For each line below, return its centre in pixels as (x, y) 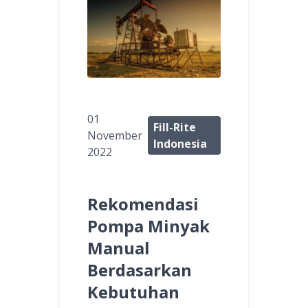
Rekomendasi (143, 203)
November (115, 135)
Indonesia (180, 143)
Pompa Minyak (148, 225)
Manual (119, 247)
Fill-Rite (175, 127)
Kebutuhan (133, 291)
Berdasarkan (140, 269)
